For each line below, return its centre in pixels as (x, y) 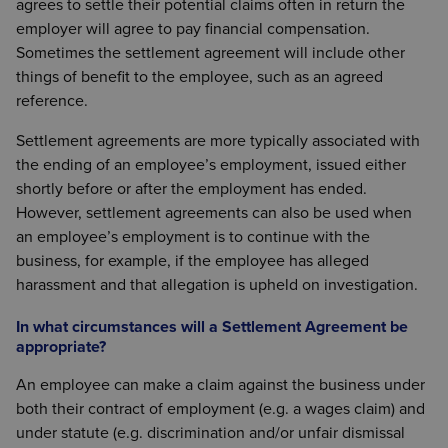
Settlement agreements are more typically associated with (218, 140)
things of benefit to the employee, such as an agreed (199, 76)
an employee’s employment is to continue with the (193, 236)
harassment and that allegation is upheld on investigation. (217, 284)
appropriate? (61, 346)
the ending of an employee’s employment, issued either (211, 164)
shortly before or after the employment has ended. (191, 188)
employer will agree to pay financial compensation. (193, 28)
